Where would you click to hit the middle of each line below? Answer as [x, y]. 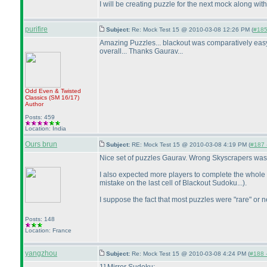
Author [34, 104]
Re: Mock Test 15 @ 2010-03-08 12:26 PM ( [193, 30]
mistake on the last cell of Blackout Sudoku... [171, 183]
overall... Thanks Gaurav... [141, 51]
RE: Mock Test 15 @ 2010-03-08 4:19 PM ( [191, 145]
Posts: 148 [40, 219]
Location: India [46, 128]
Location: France [48, 230]
